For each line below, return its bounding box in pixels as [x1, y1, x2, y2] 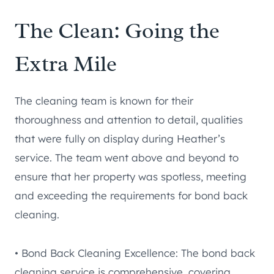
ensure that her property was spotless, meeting [15, 170, 246, 183]
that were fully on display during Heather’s [15, 132, 225, 146]
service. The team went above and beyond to [15, 151, 239, 165]
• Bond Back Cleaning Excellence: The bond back [15, 246, 255, 260]
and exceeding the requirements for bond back [15, 189, 248, 202]
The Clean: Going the [15, 17, 220, 45]
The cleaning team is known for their [15, 94, 193, 108]
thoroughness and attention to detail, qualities [15, 113, 243, 127]
